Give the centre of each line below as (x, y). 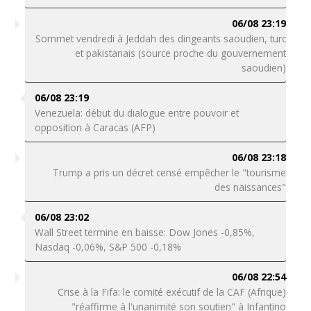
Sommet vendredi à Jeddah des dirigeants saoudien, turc (161, 39)
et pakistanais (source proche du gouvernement (181, 53)
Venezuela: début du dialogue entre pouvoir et (136, 113)
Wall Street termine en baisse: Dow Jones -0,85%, (144, 232)
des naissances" (251, 187)
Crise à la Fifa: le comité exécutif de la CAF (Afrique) (172, 292)
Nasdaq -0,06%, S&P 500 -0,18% (108, 247)
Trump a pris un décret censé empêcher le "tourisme (170, 173)
